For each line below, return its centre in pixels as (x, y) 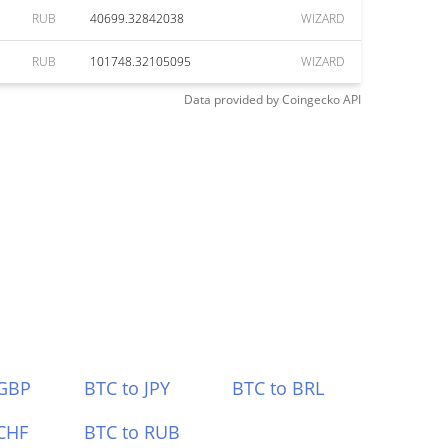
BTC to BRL (278, 388)
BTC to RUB (131, 432)
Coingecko (311, 99)
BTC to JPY (126, 388)
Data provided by (231, 99)
